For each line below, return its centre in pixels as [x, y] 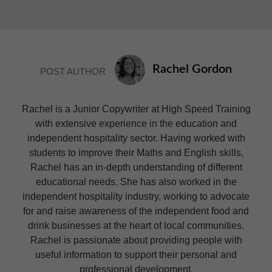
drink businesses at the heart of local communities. [136, 226]
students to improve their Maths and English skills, [136, 153]
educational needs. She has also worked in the [136, 182]
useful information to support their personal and [136, 255]
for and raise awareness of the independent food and [136, 211]
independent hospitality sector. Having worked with [136, 138]
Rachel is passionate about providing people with [136, 240]
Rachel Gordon [192, 69]
